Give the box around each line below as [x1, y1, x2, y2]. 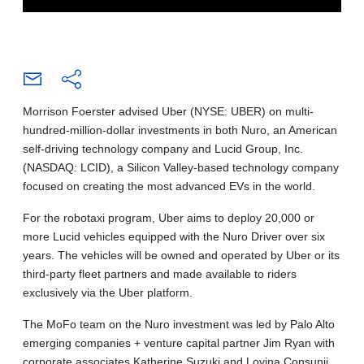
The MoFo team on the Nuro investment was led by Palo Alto [23, 317, 335, 331]
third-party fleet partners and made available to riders [23, 266, 297, 280]
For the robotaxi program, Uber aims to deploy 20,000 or [23, 210, 314, 224]
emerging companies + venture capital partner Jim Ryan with [23, 336, 335, 349]
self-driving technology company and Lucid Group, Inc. [23, 141, 303, 155]
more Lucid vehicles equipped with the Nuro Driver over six [23, 229, 325, 243]
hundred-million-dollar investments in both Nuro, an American [23, 123, 337, 136]
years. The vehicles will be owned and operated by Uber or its [23, 248, 340, 262]
